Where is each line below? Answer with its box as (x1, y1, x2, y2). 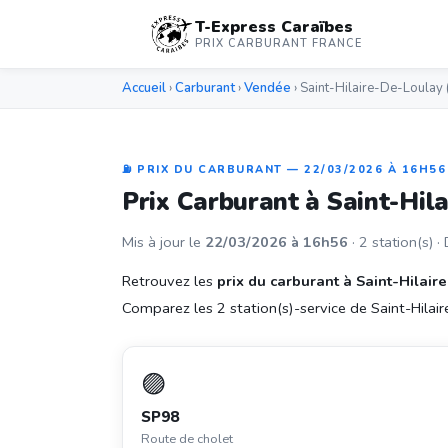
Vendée (244, 79, 291, 97)
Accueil (122, 79, 166, 97)
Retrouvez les (122, 271, 217, 291)
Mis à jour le (122, 232, 205, 252)
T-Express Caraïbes (195, 16, 354, 38)
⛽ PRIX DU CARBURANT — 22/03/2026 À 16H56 (122, 162, 446, 177)
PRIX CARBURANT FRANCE (195, 36, 363, 51)
